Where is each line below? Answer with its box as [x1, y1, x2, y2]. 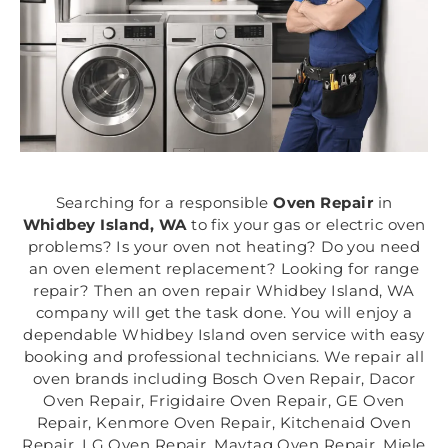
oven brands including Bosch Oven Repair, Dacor [32, 369, 416, 389]
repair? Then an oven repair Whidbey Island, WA [33, 281, 415, 301]
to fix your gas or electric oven [186, 215, 426, 235]
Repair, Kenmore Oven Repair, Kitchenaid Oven [36, 413, 412, 433]
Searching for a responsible [55, 193, 274, 213]
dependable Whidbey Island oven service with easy [23, 325, 425, 345]
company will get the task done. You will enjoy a [35, 303, 413, 323]
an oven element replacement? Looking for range [28, 259, 420, 279]
